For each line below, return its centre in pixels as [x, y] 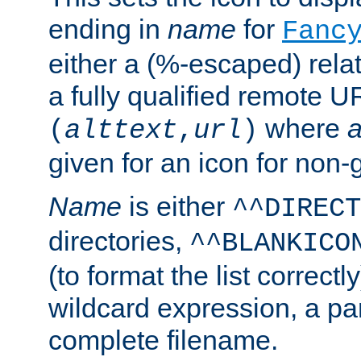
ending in [108, 29]
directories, [119, 241]
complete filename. [163, 340]
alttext [121, 130]
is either [177, 206]
